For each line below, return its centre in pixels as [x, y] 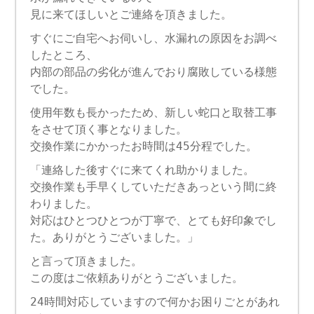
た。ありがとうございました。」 [115, 238]
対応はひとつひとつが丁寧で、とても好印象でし [154, 221]
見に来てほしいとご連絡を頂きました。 [131, 15]
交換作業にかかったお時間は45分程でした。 [144, 146]
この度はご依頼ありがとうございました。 [137, 278]
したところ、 [64, 55]
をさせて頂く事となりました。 [109, 130]
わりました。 [64, 204]
